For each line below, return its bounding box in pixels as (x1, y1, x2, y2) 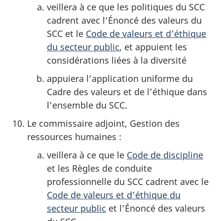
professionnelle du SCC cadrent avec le (47, 175, 209, 187)
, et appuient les (119, 40, 187, 53)
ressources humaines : (27, 130, 121, 143)
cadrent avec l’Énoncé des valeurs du (47, 14, 202, 26)
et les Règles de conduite (47, 162, 152, 174)
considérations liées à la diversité (47, 54, 186, 66)
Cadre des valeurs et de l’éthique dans (47, 85, 207, 98)
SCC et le (47, 27, 86, 39)
